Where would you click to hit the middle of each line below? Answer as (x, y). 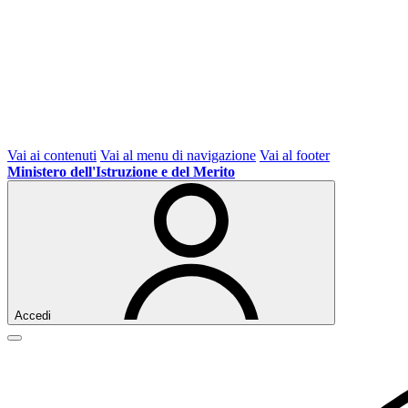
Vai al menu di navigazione (178, 155)
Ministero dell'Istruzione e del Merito (121, 172)
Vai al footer (295, 155)
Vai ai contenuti (52, 155)
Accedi (33, 316)
